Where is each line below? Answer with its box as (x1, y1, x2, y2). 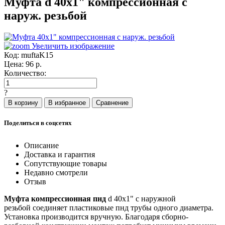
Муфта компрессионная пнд (4, 194, 108, 203)
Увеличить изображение (30, 42, 115, 51)
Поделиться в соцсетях (4, 119, 72, 127)
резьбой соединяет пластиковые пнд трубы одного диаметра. (4, 203, 213, 212)
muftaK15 (21, 51, 53, 60)
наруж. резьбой (4, 9, 87, 23)
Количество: (4, 69, 48, 78)
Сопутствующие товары (24, 159, 107, 168)
